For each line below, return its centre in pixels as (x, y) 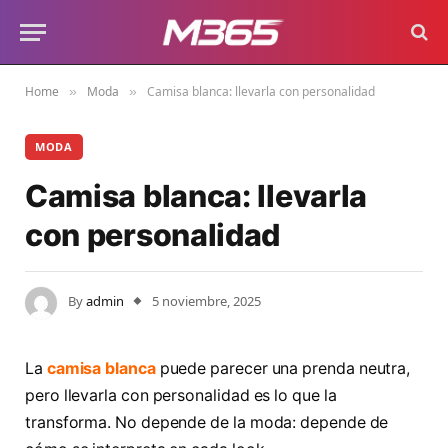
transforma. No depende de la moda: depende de (207, 422)
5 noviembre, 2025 (206, 301)
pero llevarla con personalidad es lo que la (181, 395)
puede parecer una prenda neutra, (283, 368)
